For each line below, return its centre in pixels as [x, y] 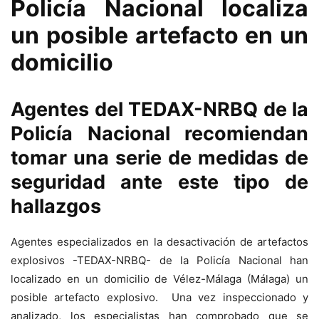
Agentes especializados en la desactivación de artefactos [159, 242]
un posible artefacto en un [159, 36]
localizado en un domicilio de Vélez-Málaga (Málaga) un [159, 279]
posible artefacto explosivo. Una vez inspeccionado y [159, 298]
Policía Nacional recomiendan [159, 134]
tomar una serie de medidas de [159, 158]
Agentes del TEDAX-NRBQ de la [159, 110]
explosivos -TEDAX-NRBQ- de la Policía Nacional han [159, 261]
